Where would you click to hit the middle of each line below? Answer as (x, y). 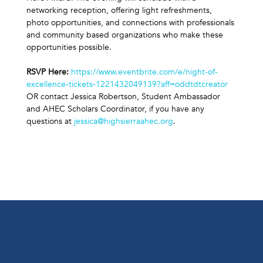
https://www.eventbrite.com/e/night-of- (144, 72)
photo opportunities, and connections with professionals (131, 22)
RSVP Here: (49, 72)
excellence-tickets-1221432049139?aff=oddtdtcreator (127, 84)
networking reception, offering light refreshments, (120, 10)
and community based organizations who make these (126, 35)
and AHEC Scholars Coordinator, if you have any (117, 109)
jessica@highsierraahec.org (124, 121)
